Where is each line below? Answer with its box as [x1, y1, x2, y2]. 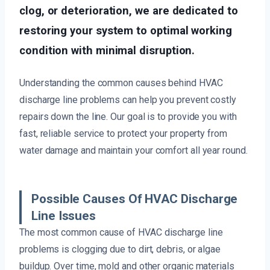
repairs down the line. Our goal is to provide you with [19, 110, 237, 122]
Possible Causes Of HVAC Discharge [31, 191, 238, 206]
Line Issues [31, 208, 96, 223]
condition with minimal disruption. [19, 43, 195, 57]
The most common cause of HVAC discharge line [19, 226, 223, 238]
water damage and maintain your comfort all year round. [19, 144, 248, 156]
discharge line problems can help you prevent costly [19, 93, 236, 105]
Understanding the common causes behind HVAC [19, 77, 223, 89]
